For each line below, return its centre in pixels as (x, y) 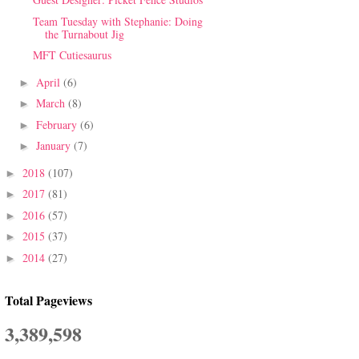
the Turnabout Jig (84, 34)
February (58, 124)
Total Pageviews (48, 301)
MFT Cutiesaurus (72, 55)
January (54, 146)
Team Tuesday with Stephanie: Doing (117, 21)
